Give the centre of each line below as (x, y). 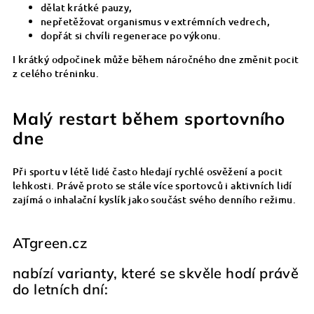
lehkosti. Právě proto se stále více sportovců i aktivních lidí (152, 186)
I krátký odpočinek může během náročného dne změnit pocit (156, 60)
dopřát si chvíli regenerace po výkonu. (131, 36)
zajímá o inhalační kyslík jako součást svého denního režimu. (154, 200)
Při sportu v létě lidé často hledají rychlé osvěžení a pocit (148, 172)
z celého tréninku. (56, 74)
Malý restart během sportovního (149, 119)
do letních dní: (60, 289)
